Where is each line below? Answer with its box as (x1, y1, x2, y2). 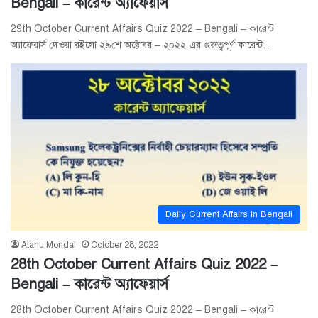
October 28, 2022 (91, 240, 158, 251)
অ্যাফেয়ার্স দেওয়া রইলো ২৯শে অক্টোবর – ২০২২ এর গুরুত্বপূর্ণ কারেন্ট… (11, 39, 273, 52)
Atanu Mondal (21, 240, 76, 251)
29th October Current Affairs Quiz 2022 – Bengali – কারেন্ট (11, 23, 274, 35)
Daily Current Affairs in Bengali (165, 209, 292, 221)
